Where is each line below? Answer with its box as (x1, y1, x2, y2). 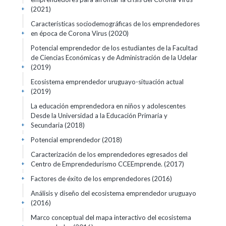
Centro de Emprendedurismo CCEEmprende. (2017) (31, 160, 184, 168)
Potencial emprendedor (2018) (31, 136, 122, 144)
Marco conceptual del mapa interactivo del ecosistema (31, 213, 191, 221)
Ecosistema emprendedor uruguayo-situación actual (31, 78, 184, 86)
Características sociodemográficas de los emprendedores (31, 20, 200, 28)
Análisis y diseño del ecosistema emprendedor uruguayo (31, 189, 196, 197)
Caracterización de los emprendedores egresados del (31, 150, 188, 158)
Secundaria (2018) (31, 121, 85, 129)
